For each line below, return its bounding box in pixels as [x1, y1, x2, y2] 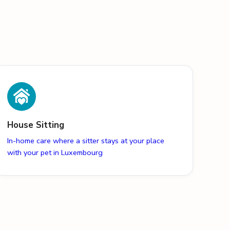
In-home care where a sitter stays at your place [7, 136, 165, 146]
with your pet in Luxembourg [7, 147, 103, 158]
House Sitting [7, 119, 65, 131]
